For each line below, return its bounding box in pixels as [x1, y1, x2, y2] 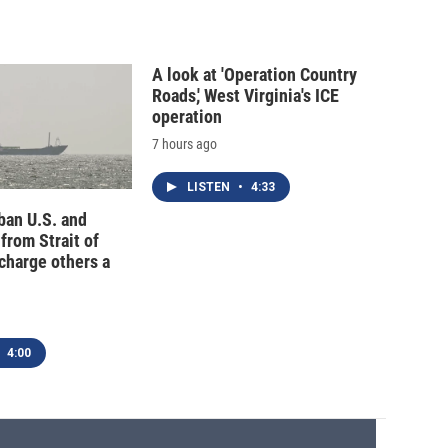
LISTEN [187, 180, 233, 195]
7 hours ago [152, 136, 217, 153]
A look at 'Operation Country [152, 64, 357, 86]
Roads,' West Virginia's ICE [152, 85, 339, 107]
